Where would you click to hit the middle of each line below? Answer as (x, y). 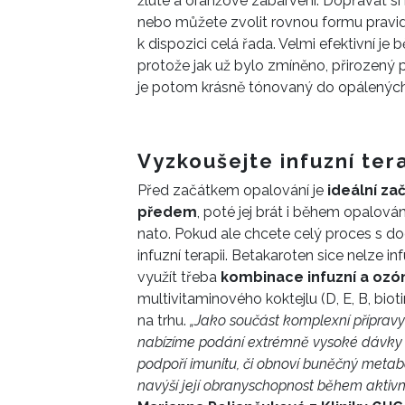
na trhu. (164, 321)
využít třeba (179, 278)
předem (167, 212)
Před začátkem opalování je (232, 191)
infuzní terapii (181, 256)
